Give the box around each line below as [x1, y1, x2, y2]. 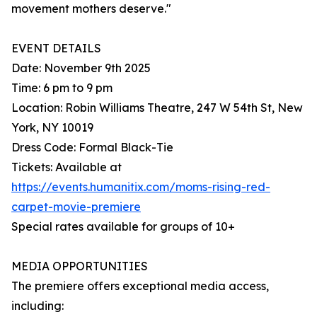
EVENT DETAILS [11, 41, 101, 56]
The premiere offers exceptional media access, [11, 279, 269, 294]
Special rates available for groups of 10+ [11, 219, 235, 234]
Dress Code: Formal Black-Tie [11, 140, 173, 155]
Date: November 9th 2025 [11, 61, 151, 76]
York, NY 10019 [11, 120, 93, 135]
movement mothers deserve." [11, 1, 171, 16]
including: [11, 299, 64, 313]
